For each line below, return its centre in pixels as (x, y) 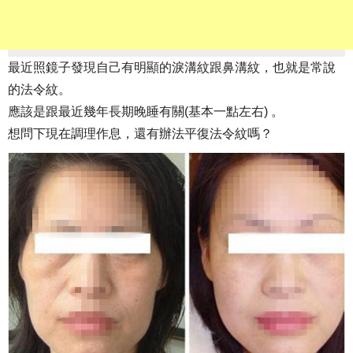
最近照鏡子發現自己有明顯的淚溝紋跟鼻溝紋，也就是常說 (172, 68)
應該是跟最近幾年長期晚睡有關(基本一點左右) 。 (146, 112)
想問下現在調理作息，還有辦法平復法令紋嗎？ (140, 134)
